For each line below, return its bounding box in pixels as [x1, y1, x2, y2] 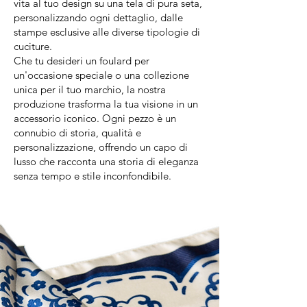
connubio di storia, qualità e [14, 126, 141, 139]
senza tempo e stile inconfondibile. [14, 169, 171, 182]
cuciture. [14, 40, 52, 53]
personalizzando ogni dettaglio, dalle [14, 11, 183, 24]
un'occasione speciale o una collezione [14, 69, 189, 82]
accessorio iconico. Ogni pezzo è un [14, 112, 176, 125]
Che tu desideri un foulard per [14, 54, 149, 67]
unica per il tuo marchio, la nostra [14, 83, 166, 96]
